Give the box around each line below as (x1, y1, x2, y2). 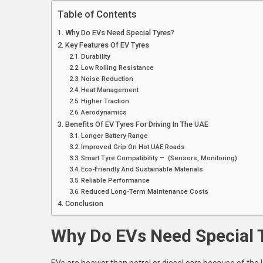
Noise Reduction (81, 75, 134, 83)
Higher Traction (81, 97, 130, 105)
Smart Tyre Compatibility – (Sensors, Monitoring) (81, 154, 238, 162)
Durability (81, 52, 111, 60)
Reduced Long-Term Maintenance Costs (81, 187, 209, 195)
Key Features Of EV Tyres (65, 41, 149, 49)
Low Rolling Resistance (81, 63, 154, 72)
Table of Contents (58, 8, 137, 21)
